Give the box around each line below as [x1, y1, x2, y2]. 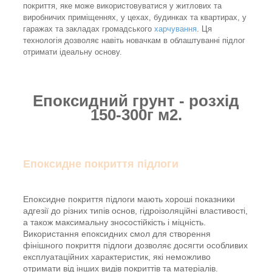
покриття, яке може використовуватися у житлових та [23, 1, 222, 11]
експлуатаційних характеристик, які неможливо [23, 252, 211, 262]
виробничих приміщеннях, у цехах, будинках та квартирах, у [23, 13, 246, 22]
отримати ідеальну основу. [23, 47, 122, 57]
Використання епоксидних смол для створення [23, 229, 211, 239]
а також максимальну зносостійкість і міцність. [23, 217, 206, 228]
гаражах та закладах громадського [23, 24, 154, 34]
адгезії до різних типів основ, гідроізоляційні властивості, [23, 206, 248, 216]
